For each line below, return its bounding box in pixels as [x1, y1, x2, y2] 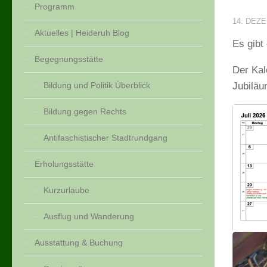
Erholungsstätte [35, 159, 94, 169]
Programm [35, 2, 74, 12]
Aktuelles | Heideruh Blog [35, 28, 129, 38]
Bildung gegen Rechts [44, 107, 126, 117]
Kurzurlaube [44, 185, 89, 195]
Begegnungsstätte [35, 54, 103, 64]
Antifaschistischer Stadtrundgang [44, 133, 167, 143]
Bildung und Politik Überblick [44, 80, 150, 91]
